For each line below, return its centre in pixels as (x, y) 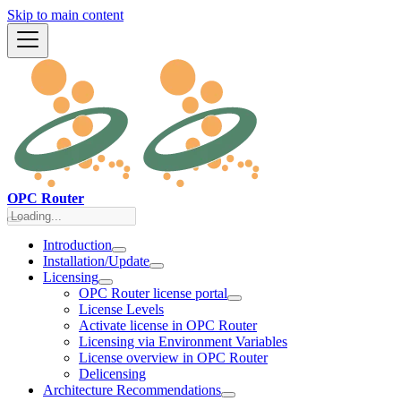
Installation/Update (96, 261)
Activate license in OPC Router (168, 325)
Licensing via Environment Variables (183, 341)
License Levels (121, 309)
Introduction (77, 245)
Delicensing (112, 374)
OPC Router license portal (153, 293)
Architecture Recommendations (132, 390)
